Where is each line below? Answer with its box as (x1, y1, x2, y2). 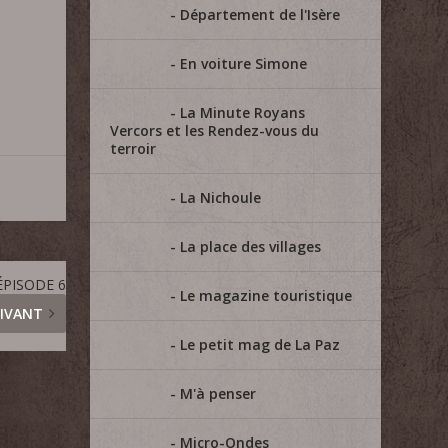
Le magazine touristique (180, 286, 353, 305)
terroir (110, 139, 157, 158)
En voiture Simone (180, 54, 308, 73)
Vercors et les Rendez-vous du (110, 121, 320, 140)
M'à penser (180, 384, 257, 403)
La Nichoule (180, 188, 262, 207)
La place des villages (180, 237, 322, 256)
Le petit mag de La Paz (180, 335, 341, 354)
